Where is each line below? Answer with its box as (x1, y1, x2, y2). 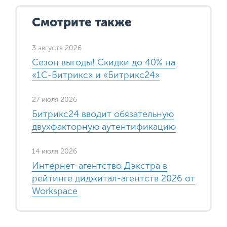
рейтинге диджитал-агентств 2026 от (32, 172, 195, 184)
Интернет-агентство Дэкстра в (32, 160, 167, 171)
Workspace (32, 185, 78, 197)
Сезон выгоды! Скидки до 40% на (32, 56, 175, 68)
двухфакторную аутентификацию (32, 121, 176, 132)
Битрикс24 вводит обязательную (32, 108, 174, 120)
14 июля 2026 (32, 146, 77, 156)
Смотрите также (32, 14, 132, 29)
